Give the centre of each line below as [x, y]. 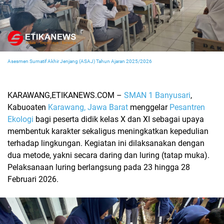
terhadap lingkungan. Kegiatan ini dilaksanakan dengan [106, 143]
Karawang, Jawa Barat [88, 107]
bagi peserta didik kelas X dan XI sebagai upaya [119, 119]
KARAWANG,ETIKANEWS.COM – [66, 95]
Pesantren [187, 107]
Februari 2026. [33, 179]
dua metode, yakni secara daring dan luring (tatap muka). [108, 155]
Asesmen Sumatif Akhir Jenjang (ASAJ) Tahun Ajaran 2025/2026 [80, 61]
